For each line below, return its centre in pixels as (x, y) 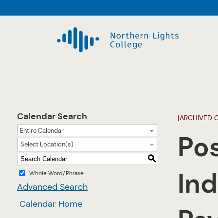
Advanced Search (52, 187)
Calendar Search (52, 116)
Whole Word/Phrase (56, 173)
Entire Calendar (42, 131)
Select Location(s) (47, 144)
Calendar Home (51, 204)
